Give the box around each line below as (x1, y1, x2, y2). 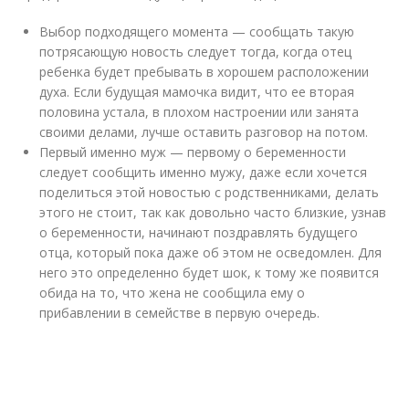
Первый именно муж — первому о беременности (39, 143, 347, 161)
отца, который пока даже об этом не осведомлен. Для (39, 244, 383, 261)
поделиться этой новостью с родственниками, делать (39, 184, 380, 201)
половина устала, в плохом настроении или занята (39, 103, 360, 121)
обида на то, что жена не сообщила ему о (39, 284, 306, 301)
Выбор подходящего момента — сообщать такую (39, 23, 355, 40)
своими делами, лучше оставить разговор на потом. (39, 123, 369, 141)
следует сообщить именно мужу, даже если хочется (39, 163, 368, 181)
